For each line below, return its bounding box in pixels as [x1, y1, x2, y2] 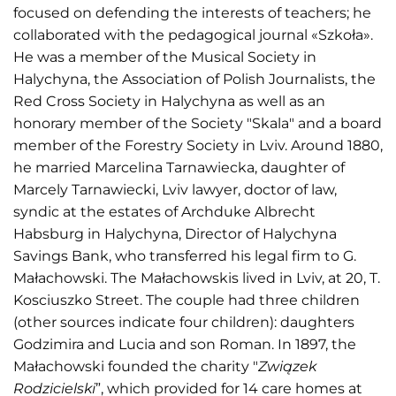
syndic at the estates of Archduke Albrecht [13, 202, 316, 220]
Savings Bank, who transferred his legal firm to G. [13, 247, 356, 264]
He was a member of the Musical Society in [13, 48, 316, 65]
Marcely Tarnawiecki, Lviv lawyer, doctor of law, [13, 180, 337, 198]
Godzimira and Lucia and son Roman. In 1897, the [13, 335, 356, 353]
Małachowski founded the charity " [13, 357, 258, 375]
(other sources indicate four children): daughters [13, 313, 354, 331]
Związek [258, 357, 316, 375]
